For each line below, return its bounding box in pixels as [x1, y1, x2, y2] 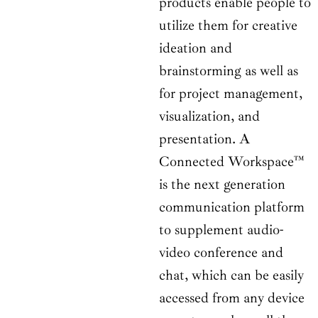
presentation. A [159, 130, 250, 148]
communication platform [159, 198, 305, 216]
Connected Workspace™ [159, 153, 305, 171]
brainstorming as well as [159, 62, 298, 80]
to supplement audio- [159, 221, 283, 239]
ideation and [159, 39, 232, 57]
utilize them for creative [159, 16, 297, 35]
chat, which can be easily [159, 266, 304, 285]
